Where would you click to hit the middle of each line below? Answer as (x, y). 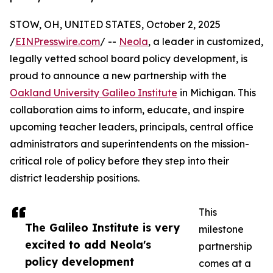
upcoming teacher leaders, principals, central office (132, 127)
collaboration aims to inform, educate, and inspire (127, 110)
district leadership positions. (75, 178)
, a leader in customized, (206, 42)
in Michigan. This (217, 93)
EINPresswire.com (58, 42)
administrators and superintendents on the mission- (129, 144)
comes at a (225, 264)
